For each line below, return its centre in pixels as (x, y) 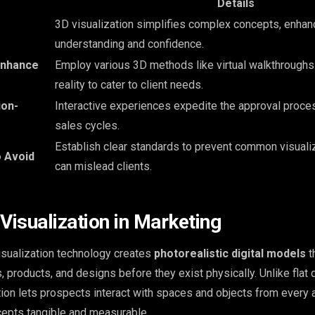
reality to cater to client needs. (129, 84)
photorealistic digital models (230, 253)
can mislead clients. (103, 166)
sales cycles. (87, 125)
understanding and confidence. (129, 44)
